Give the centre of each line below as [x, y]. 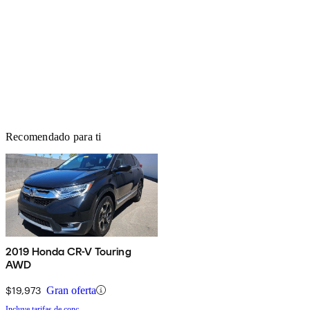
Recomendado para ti [54, 136]
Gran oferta [71, 290]
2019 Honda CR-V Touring [69, 251]
